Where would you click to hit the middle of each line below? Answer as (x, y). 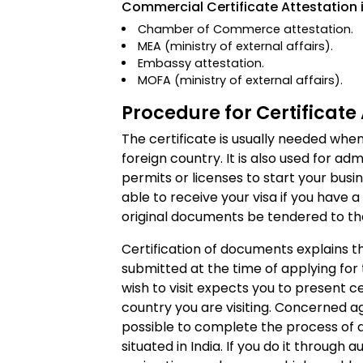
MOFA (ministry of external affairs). (241, 80)
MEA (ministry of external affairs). (236, 46)
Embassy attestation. (201, 63)
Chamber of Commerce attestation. (246, 29)
